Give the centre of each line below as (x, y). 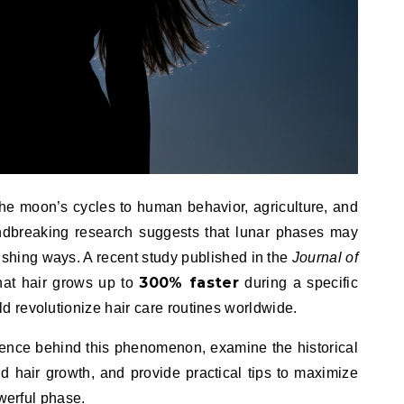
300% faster (189, 282)
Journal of (325, 257)
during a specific (299, 282)
